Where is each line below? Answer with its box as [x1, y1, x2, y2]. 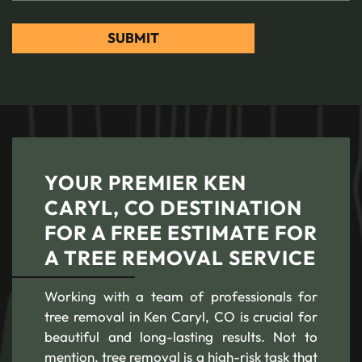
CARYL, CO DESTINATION [44, 194, 302, 220]
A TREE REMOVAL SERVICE [44, 244, 316, 270]
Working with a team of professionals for [44, 287, 318, 305]
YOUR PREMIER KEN [44, 169, 246, 195]
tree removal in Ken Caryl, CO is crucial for [44, 307, 318, 325]
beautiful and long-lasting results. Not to [44, 327, 318, 345]
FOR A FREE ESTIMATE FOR [44, 219, 318, 245]
